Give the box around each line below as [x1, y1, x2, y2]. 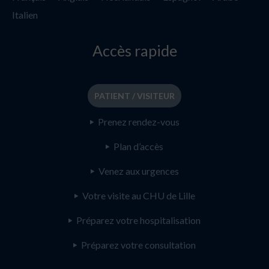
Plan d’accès [113, 140, 163, 152]
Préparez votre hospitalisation [76, 214, 201, 226]
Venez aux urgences [98, 165, 179, 177]
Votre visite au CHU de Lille [82, 189, 195, 201]
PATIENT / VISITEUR [94, 90, 175, 101]
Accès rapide [92, 41, 177, 59]
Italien [12, 8, 38, 20]
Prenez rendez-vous [97, 115, 180, 127]
